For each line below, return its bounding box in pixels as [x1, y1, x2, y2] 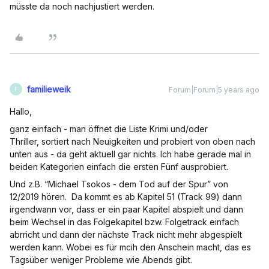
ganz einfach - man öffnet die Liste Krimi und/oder [10, 124, 208, 134]
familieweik [27, 84, 71, 94]
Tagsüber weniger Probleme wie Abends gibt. [10, 255, 192, 265]
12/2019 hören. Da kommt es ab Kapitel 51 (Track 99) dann [10, 192, 242, 202]
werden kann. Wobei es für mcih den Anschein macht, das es [10, 242, 251, 252]
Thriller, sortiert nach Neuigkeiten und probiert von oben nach [10, 136, 255, 147]
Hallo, [10, 106, 32, 116]
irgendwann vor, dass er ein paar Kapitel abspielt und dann [10, 204, 243, 214]
